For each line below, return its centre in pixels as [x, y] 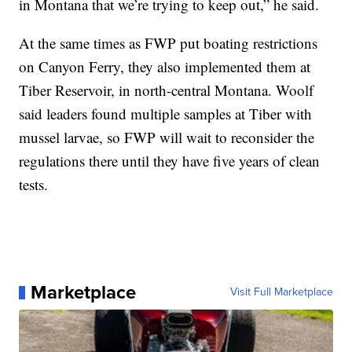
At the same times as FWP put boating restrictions [169, 43]
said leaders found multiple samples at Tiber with [166, 114]
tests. [34, 185]
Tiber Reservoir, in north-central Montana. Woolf [167, 90]
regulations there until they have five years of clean [170, 161]
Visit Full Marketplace [281, 292]
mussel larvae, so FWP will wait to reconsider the [167, 137]
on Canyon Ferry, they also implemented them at [165, 67]
